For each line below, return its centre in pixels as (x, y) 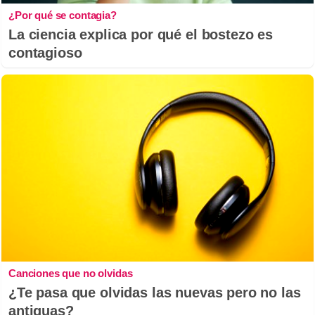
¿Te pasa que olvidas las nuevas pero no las (155, 293)
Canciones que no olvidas (71, 274)
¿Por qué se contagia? (63, 15)
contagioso (45, 52)
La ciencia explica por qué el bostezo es (141, 34)
